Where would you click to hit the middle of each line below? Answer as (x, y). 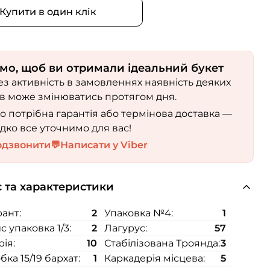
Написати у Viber (104, 145)
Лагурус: (126, 228)
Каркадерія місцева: (155, 258)
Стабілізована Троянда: (162, 243)
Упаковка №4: (139, 213)
